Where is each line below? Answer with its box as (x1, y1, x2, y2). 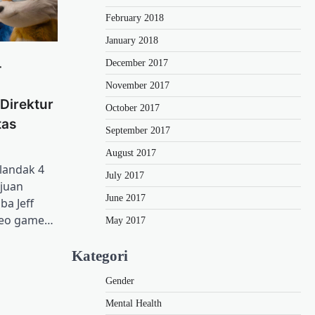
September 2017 (105, 124, 170, 136)
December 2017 (105, 57, 168, 68)
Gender (105, 275, 134, 286)
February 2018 (105, 12, 164, 23)
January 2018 (105, 34, 158, 46)
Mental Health (105, 297, 162, 309)
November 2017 (105, 79, 169, 91)
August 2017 (105, 147, 156, 158)
